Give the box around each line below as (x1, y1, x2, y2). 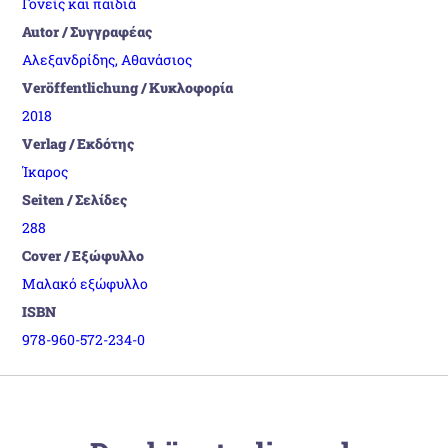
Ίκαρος (22, 161, 69, 181)
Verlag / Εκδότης (22, 133, 135, 153)
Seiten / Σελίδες (22, 189, 128, 209)
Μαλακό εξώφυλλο (22, 273, 149, 293)
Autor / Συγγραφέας (22, 21, 153, 41)
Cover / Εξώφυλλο (22, 245, 145, 265)
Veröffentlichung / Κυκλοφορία (22, 77, 234, 97)
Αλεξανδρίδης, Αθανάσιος (22, 49, 193, 69)
